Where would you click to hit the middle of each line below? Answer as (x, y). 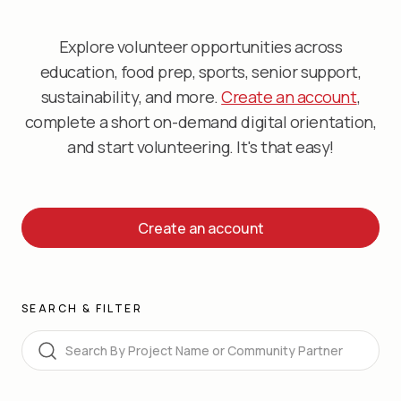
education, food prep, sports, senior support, (200, 72)
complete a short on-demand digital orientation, (200, 122)
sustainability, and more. (131, 97)
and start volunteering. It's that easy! (200, 147)
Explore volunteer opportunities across (200, 47)
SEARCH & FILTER (82, 309)
